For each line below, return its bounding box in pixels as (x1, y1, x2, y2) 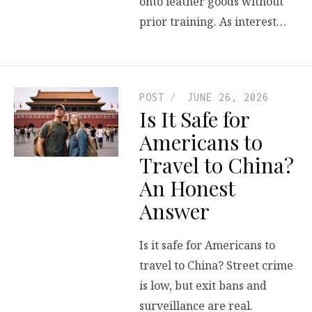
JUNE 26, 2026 (187, 91, 269, 103)
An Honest (139, 173, 235, 202)
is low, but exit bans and (139, 278, 267, 294)
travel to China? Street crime (139, 258, 293, 274)
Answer (139, 196, 210, 225)
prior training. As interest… (139, 14, 286, 30)
